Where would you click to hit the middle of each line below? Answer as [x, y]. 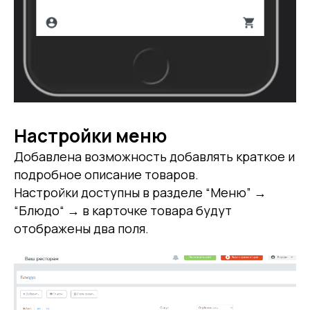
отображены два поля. [81, 228]
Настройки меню [90, 136]
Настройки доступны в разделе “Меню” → [140, 192]
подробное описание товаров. [106, 174]
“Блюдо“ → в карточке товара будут [123, 210]
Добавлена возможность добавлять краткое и [154, 156]
